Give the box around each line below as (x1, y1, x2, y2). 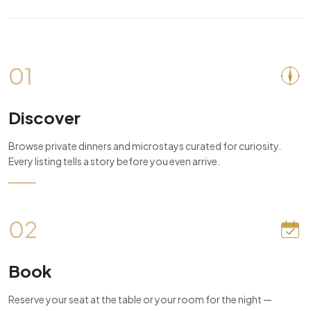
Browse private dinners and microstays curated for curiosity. (8, 140, 281, 152)
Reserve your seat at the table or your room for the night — (8, 293, 272, 305)
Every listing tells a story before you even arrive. (8, 155, 220, 167)
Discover (8, 107, 81, 128)
